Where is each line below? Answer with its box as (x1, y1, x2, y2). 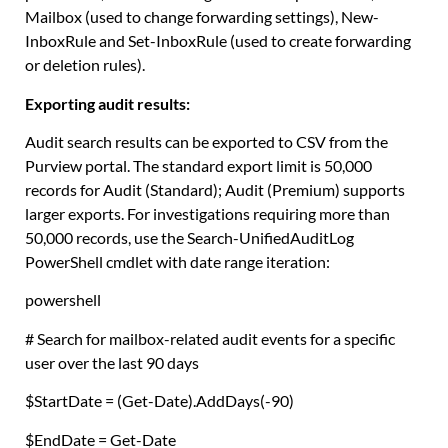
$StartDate (25, 391, 102, 411)
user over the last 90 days (25, 352, 199, 372)
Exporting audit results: (25, 93, 190, 113)
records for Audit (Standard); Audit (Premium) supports (25, 180, 405, 200)
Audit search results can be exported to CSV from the (25, 132, 388, 152)
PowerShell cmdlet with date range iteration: (25, 252, 330, 272)
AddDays (196, 391, 260, 411)
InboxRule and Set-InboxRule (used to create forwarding (25, 31, 411, 51)
